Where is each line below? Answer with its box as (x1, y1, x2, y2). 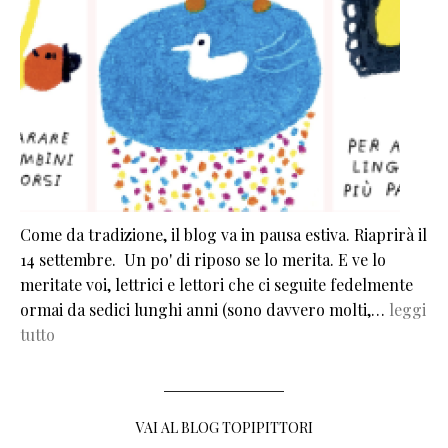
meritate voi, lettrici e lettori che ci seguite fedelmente (20, 273, 413, 295)
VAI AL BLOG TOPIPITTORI (135, 417, 313, 437)
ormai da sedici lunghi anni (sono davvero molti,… (20, 298, 389, 320)
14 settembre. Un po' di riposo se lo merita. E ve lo (20, 248, 386, 270)
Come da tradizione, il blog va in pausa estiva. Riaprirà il (20, 223, 427, 245)
